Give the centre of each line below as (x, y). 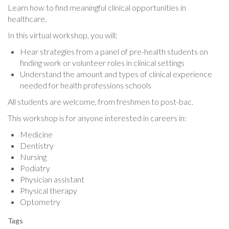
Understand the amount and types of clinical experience (116, 74)
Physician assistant (52, 179)
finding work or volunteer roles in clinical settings (102, 62)
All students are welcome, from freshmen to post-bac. (100, 101)
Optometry (40, 201)
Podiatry (35, 168)
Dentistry (37, 145)
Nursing (33, 156)
